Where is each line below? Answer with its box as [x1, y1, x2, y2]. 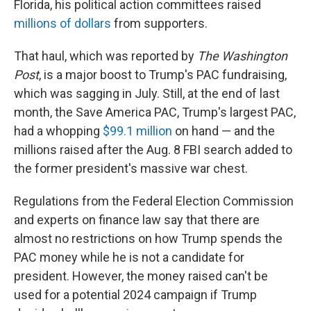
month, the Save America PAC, [14, 105, 179, 119]
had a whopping [14, 124, 103, 138]
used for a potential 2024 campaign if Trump [14, 287, 257, 302]
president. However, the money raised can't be [14, 269, 268, 283]
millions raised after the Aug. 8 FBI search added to [14, 142, 292, 157]
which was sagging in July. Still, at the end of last [14, 86, 280, 101]
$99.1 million [103, 124, 172, 138]
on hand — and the [172, 124, 275, 138]
